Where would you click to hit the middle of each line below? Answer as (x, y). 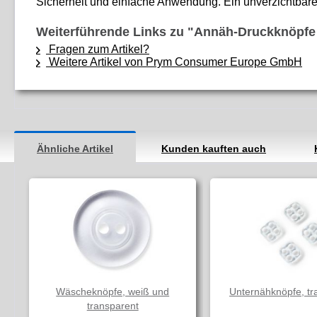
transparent (113, 305)
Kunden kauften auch (214, 148)
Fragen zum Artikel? (98, 49)
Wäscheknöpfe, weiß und (113, 291)
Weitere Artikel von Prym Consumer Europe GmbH (174, 62)
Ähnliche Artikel (75, 148)
